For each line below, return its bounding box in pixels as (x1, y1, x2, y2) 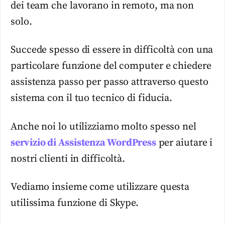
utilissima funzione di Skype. (11, 197, 139, 210)
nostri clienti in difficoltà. (11, 152, 126, 165)
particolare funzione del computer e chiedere (11, 60, 211, 73)
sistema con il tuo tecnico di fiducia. (11, 92, 173, 105)
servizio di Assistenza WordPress (11, 136, 156, 149)
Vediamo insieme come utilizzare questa (11, 181, 190, 194)
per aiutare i (156, 136, 213, 149)
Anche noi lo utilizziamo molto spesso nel (11, 120, 196, 133)
